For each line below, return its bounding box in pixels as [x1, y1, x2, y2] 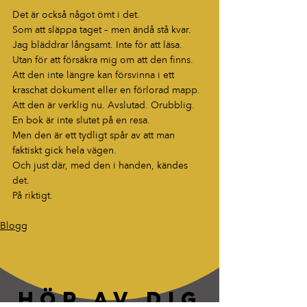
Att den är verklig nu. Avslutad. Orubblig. [12, 100, 195, 110]
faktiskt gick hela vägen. [12, 145, 116, 156]
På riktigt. [12, 191, 53, 201]
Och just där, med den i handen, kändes [12, 160, 191, 171]
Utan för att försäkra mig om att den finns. [12, 55, 196, 65]
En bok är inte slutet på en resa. [12, 115, 150, 125]
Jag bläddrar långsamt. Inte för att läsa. [12, 40, 185, 50]
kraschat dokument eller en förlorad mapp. [12, 85, 203, 95]
